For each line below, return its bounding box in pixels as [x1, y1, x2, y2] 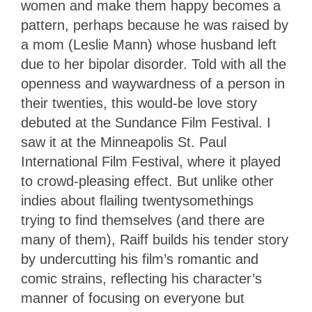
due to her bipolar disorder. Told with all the [21, 56, 286, 72]
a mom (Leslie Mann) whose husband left [21, 37, 276, 53]
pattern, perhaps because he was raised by [21, 17, 288, 33]
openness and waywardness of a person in [21, 76, 285, 92]
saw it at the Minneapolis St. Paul [21, 134, 226, 150]
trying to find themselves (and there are [21, 212, 265, 228]
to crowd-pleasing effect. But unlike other [21, 173, 274, 189]
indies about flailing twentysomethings [21, 193, 253, 209]
